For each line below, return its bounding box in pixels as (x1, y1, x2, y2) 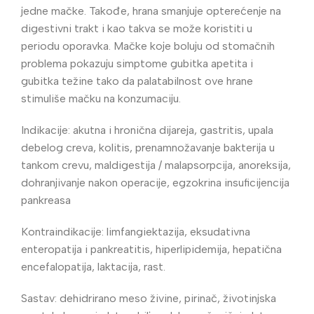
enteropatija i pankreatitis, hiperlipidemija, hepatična (21, 243, 282, 256)
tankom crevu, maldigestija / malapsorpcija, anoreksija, (21, 158, 291, 172)
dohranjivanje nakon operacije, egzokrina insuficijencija (21, 176, 289, 189)
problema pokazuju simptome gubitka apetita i (21, 57, 253, 70)
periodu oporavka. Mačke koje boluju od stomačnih (21, 39, 275, 53)
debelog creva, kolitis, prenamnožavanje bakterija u (21, 141, 275, 154)
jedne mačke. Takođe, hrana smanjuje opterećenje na (21, 4, 281, 18)
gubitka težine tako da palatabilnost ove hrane (21, 74, 253, 88)
